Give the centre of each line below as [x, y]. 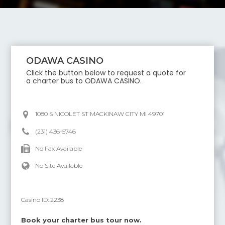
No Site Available [59, 165]
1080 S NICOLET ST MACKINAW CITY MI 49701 [100, 114]
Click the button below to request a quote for [106, 73]
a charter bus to [56, 81]
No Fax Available [59, 148]
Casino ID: [36, 200]
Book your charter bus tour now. [82, 220]
